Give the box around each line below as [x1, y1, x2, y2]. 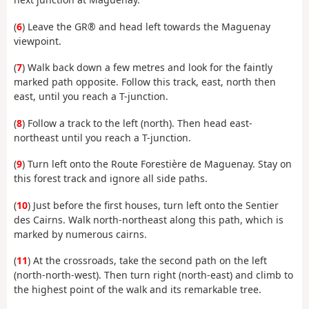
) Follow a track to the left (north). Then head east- [22, 116, 252, 130]
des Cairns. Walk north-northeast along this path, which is [14, 212, 283, 226]
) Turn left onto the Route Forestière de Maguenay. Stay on [22, 157, 292, 171]
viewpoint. [14, 34, 61, 48]
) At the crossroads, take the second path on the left [28, 254, 267, 268]
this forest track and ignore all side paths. [14, 172, 208, 186]
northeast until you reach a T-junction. [14, 130, 191, 144]
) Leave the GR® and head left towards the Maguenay [22, 19, 270, 33]
